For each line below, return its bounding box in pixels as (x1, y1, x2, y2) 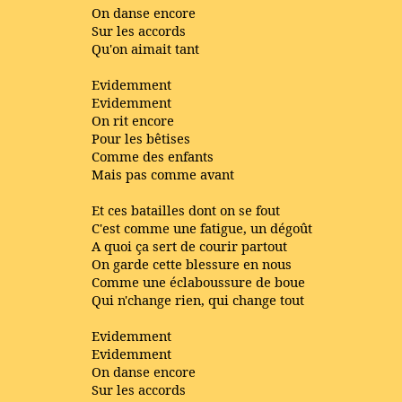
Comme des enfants (92, 147, 214, 165)
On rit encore (92, 111, 174, 129)
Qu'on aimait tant (92, 39, 199, 57)
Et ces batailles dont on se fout (92, 201, 280, 219)
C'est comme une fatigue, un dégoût (92, 219, 312, 237)
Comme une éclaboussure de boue (92, 273, 305, 291)
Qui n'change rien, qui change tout (92, 291, 304, 309)
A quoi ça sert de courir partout (92, 237, 287, 255)
